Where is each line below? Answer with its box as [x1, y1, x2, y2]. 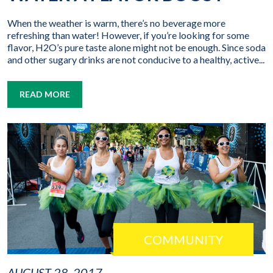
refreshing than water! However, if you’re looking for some [7, 29, 249, 41]
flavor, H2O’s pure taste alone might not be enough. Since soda [7, 41, 266, 54]
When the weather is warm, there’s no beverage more [7, 17, 225, 29]
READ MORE [19, 89, 70, 100]
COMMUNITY [144, 232, 223, 247]
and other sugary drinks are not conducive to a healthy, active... [7, 54, 264, 66]
